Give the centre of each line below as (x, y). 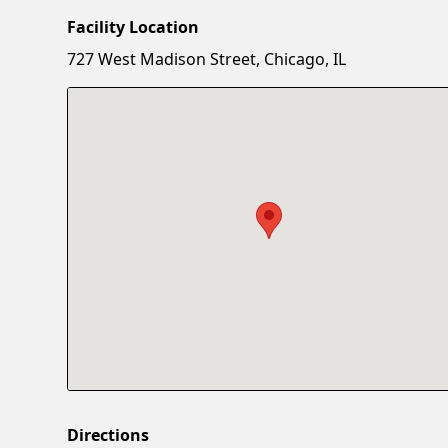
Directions (108, 434)
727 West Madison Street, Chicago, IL (207, 58)
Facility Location (133, 26)
